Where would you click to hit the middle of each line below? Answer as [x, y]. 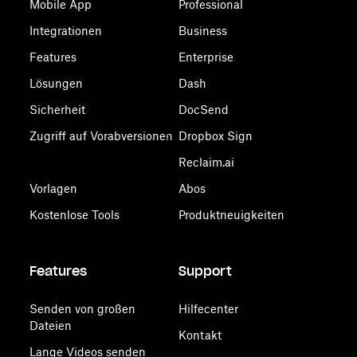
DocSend [203, 110]
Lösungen [57, 83]
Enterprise [206, 57]
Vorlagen [54, 188]
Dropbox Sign [215, 136]
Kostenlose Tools [75, 215]
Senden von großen [83, 309]
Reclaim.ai [206, 162]
